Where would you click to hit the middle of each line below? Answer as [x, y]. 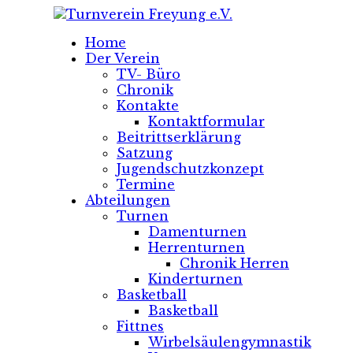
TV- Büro [149, 74]
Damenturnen [197, 232]
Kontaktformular [206, 121]
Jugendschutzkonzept [190, 169]
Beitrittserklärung [179, 137]
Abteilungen [128, 200]
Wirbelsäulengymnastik [230, 342]
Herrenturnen [197, 247]
